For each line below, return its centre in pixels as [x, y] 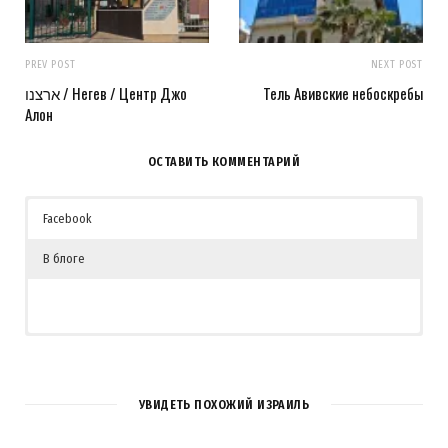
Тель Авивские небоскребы [343, 92]
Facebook [67, 218]
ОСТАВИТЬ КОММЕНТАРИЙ [224, 161]
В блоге [64, 258]
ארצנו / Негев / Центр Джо [42, 92]
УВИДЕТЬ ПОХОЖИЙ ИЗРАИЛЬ [224, 404]
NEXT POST [396, 64]
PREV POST [50, 64]
